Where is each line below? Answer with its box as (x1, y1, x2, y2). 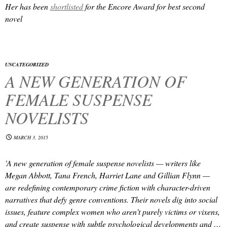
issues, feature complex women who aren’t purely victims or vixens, (5, 206, 220, 217)
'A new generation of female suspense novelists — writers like (5, 158, 201, 168)
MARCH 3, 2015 (14, 134, 48, 141)
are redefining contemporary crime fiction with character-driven (5, 182, 210, 193)
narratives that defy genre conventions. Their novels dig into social (5, 194, 217, 205)
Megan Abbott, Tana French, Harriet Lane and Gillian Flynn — (5, 170, 210, 180)
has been (18, 1, 50, 12)
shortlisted (50, 1, 83, 12)
